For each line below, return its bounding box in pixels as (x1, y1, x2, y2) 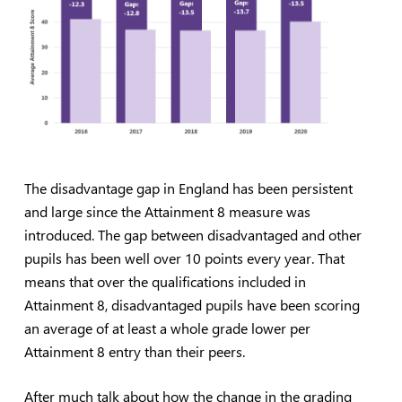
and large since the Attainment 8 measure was (23, 201, 310, 221)
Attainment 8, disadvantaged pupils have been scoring (23, 294, 360, 314)
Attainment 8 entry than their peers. (23, 341, 245, 361)
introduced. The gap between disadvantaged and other (23, 224, 362, 244)
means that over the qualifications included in (23, 271, 306, 291)
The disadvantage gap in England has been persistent (23, 178, 353, 197)
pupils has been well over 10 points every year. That (23, 248, 345, 267)
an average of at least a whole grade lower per (23, 318, 310, 337)
